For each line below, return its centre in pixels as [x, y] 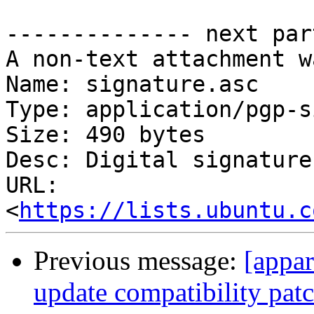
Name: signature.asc [132, 84]
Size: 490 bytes [105, 135]
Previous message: [139, 261]
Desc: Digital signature [159, 160]
